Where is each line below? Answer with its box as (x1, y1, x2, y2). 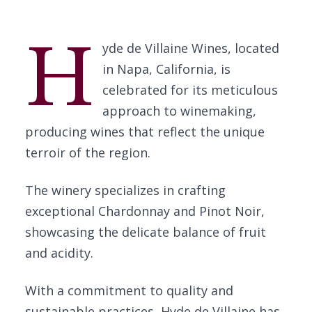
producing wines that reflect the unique (25, 123, 265, 140)
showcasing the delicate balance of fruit (25, 224, 266, 240)
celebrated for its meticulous (102, 81, 278, 98)
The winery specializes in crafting (25, 182, 226, 198)
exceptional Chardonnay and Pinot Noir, (25, 203, 265, 219)
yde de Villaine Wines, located (102, 40, 279, 56)
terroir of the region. (25, 144, 150, 161)
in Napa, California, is (102, 61, 231, 77)
